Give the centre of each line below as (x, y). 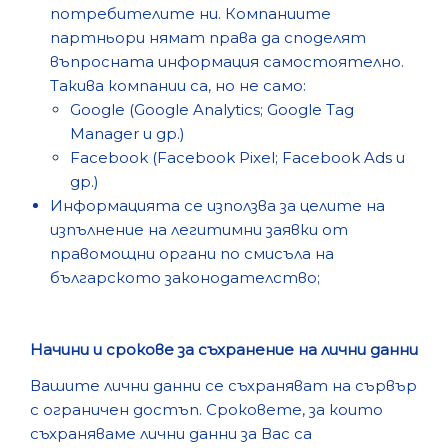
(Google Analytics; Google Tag (239, 109)
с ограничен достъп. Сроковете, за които (206, 409)
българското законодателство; (185, 277)
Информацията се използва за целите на (217, 205)
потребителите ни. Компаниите (190, 13)
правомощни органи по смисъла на (192, 253)
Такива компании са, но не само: (178, 85)
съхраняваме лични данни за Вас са (171, 433)
